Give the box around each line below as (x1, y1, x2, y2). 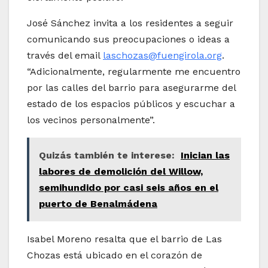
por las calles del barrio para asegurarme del (27, 82, 236, 94)
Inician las (181, 150, 230, 162)
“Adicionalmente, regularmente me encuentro (27, 66, 240, 78)
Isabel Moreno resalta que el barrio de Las (27, 233, 222, 245)
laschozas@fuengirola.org (103, 50, 222, 62)
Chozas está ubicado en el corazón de (27, 249, 202, 261)
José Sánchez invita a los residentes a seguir (27, 17, 233, 29)
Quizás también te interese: (39, 150, 175, 162)
